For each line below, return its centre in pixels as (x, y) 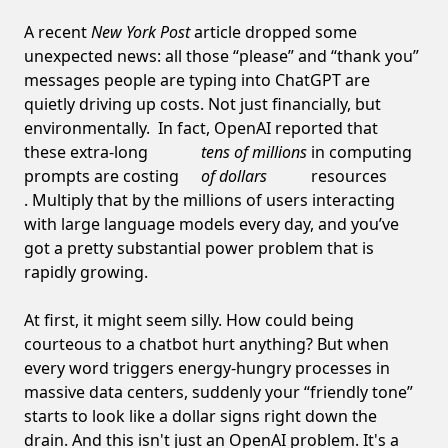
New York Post (140, 31)
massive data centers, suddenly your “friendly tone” (218, 391)
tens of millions (253, 151)
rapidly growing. (86, 271)
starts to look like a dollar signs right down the (200, 415)
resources (348, 175)
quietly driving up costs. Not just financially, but (202, 103)
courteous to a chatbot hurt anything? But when (206, 343)
